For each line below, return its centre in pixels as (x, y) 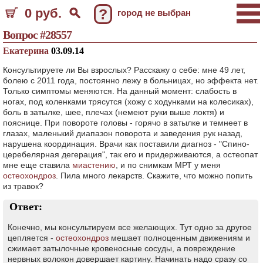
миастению (94, 165)
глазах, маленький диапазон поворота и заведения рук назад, (123, 133)
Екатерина (27, 51)
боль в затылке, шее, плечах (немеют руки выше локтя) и (114, 112)
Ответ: (26, 207)
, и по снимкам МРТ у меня (168, 165)
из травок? (23, 186)
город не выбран (154, 13)
